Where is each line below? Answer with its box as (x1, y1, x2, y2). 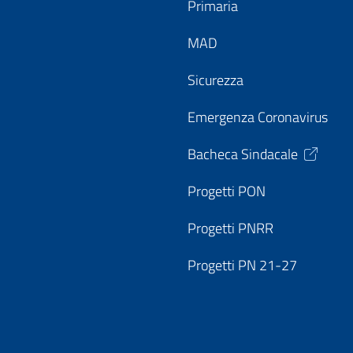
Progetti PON (188, 180, 266, 202)
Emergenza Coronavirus (188, 106, 328, 128)
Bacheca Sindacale (188, 143, 298, 165)
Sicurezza (188, 69, 243, 91)
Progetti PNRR (188, 217, 273, 239)
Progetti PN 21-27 (188, 255, 297, 276)
